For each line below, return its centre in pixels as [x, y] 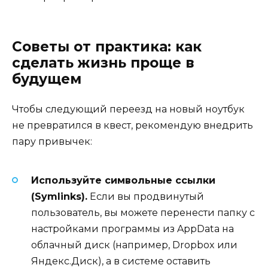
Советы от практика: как [107, 46]
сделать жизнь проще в [103, 63]
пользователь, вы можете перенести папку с [143, 213]
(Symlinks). [59, 197]
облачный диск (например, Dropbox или [134, 245]
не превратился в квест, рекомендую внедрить [133, 125]
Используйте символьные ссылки [123, 181]
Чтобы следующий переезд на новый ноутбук [128, 109]
